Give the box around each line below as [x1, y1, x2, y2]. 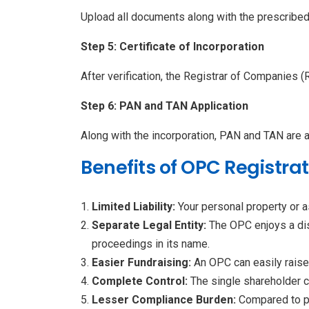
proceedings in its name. [92, 237, 210, 251]
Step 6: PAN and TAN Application [81, 99, 248, 113]
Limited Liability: [92, 200, 178, 214]
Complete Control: [92, 275, 190, 288]
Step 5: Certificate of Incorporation [81, 40, 264, 54]
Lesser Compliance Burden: [92, 293, 239, 307]
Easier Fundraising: [92, 256, 194, 270]
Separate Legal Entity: [92, 219, 209, 232]
